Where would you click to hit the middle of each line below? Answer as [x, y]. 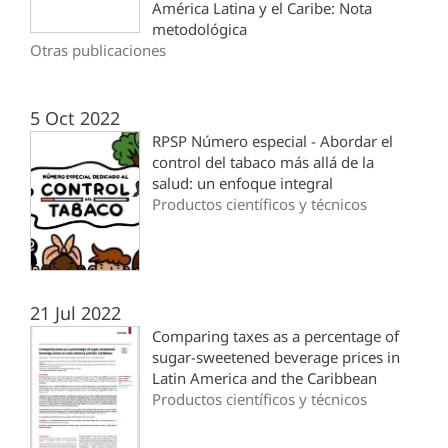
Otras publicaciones [98, 50]
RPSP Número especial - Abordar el [272, 141]
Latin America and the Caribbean [264, 378]
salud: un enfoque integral [242, 183]
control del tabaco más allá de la [263, 162]
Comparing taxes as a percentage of [275, 336]
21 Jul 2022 [75, 313]
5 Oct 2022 [75, 118]
